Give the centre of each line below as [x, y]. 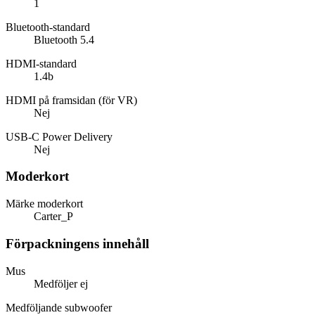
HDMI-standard [41, 63]
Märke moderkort [44, 204]
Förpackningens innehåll [77, 243]
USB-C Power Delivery [59, 136]
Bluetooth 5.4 [64, 39]
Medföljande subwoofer [59, 307]
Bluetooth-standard [48, 27]
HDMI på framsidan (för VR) [71, 100]
